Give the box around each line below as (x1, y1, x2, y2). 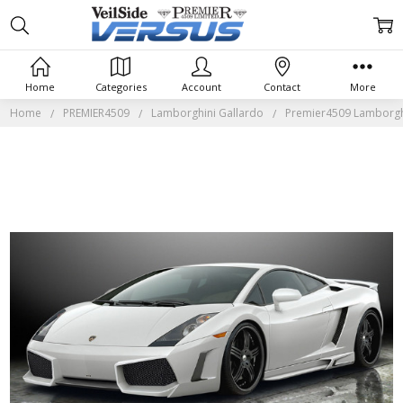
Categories (94, 79, 147, 94)
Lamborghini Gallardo (151, 104, 264, 121)
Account (181, 79, 221, 94)
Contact (264, 79, 301, 94)
